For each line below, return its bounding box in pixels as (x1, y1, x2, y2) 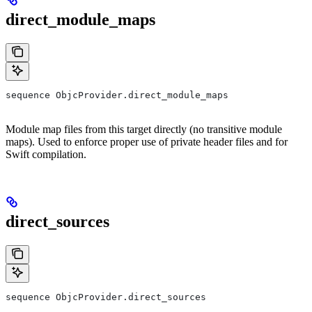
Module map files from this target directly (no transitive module (6, 123, 282, 136)
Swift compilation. (6, 148, 86, 161)
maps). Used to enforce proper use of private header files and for (6, 136, 288, 148)
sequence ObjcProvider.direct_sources (6, 291, 206, 302)
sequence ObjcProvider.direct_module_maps (6, 90, 228, 101)
